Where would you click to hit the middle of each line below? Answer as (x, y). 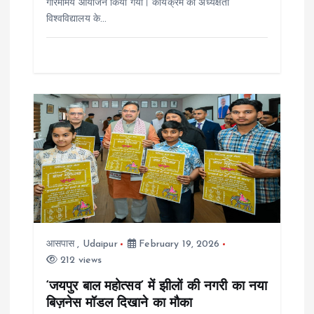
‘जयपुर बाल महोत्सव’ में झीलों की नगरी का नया (157, 287)
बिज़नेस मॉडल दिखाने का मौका (119, 304)
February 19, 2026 (178, 245)
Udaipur (100, 245)
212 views (80, 261)
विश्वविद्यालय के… (76, 20)
